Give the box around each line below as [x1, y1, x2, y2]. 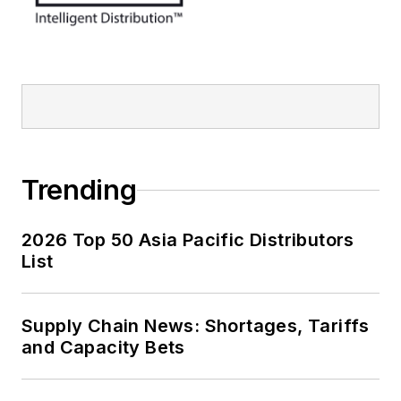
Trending [21, 174, 137, 206]
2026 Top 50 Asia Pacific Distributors [21, 229, 354, 251]
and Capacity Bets [21, 337, 185, 358]
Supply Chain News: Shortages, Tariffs [21, 315, 370, 337]
